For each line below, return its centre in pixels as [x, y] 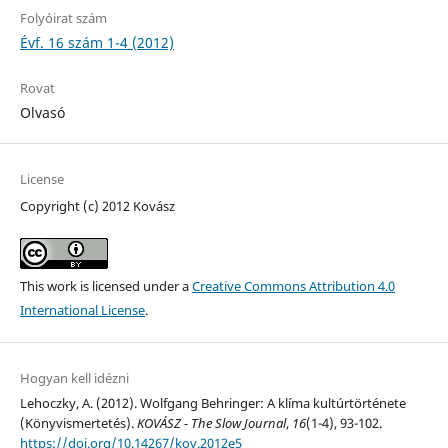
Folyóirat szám [63, 17]
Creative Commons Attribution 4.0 [293, 285]
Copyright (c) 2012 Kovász [97, 205]
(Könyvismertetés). [78, 423]
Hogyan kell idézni [74, 378]
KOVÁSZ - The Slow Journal [211, 423]
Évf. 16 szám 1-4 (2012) [96, 42]
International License [82, 309]
